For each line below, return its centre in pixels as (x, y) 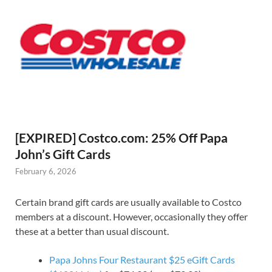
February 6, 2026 (46, 172)
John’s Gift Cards (63, 154)
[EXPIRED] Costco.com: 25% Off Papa (121, 138)
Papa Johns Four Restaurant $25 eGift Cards (142, 260)
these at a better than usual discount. (92, 231)
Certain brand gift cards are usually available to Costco (128, 202)
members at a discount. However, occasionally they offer (131, 217)
